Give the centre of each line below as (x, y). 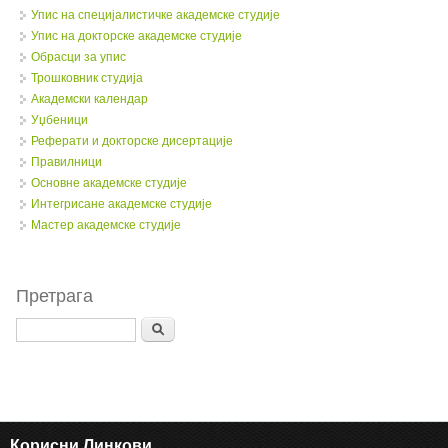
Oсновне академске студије (108, 183)
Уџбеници (59, 120)
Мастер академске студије (105, 225)
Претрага (54, 296)
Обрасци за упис (78, 57)
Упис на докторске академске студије (136, 36)
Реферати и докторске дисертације (131, 141)
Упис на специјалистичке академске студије (155, 15)
